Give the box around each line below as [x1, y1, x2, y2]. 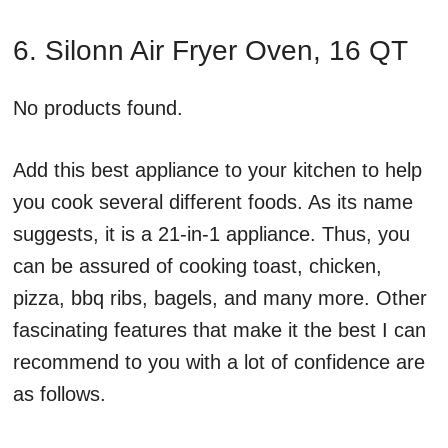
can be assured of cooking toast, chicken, [13, 255, 382, 278]
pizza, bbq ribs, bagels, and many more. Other [13, 287, 427, 310]
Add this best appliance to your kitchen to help [13, 159, 422, 182]
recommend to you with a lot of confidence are [13, 351, 425, 374]
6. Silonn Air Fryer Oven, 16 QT [13, 35, 408, 67]
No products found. [13, 97, 183, 120]
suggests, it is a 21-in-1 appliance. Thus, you [13, 223, 410, 246]
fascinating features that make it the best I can [13, 319, 426, 342]
